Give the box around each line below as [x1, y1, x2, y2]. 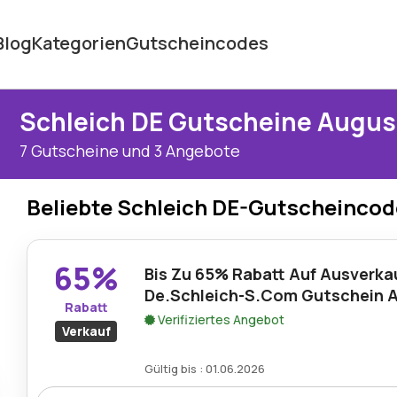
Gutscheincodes [126, 31, 269, 55]
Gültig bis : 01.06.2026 [144, 361, 265, 377]
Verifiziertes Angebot [154, 311, 284, 328]
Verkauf [61, 323, 111, 339]
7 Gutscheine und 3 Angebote [19, 140, 241, 161]
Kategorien [32, 31, 127, 55]
